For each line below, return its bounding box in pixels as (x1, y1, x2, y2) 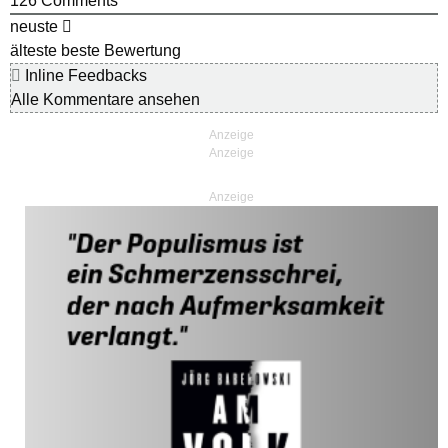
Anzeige (209, 190, 254, 205)
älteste (10, 42, 57, 60)
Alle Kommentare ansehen (11, 91, 200, 109)
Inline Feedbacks (21, 67, 147, 85)
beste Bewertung (61, 42, 181, 60)
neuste (10, 18, 58, 36)
